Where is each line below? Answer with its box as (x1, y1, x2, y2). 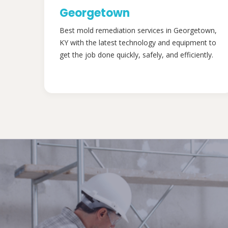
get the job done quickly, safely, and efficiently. (60, 50, 213, 60)
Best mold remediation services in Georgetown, (60, 25, 217, 35)
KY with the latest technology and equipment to (60, 38, 216, 47)
